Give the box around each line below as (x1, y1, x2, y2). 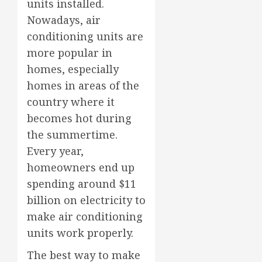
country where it (27, 95, 115, 109)
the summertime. (27, 127, 118, 142)
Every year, (27, 144, 84, 158)
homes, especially (27, 62, 119, 77)
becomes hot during (27, 111, 132, 126)
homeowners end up (27, 160, 135, 175)
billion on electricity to (27, 193, 146, 208)
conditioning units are (27, 29, 143, 44)
